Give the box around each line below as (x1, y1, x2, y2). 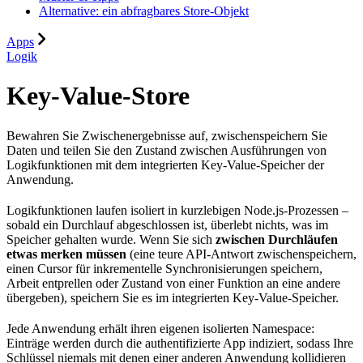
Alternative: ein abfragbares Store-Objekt (39, 3, 249, 18)
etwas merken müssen (6, 246, 126, 261)
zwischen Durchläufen (216, 232, 338, 246)
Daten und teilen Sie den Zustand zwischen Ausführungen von (6, 143, 327, 157)
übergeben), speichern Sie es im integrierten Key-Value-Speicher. (6, 290, 339, 305)
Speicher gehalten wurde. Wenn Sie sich (6, 232, 216, 246)
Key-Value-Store (6, 81, 190, 111)
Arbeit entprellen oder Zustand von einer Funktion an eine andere (6, 275, 340, 290)
